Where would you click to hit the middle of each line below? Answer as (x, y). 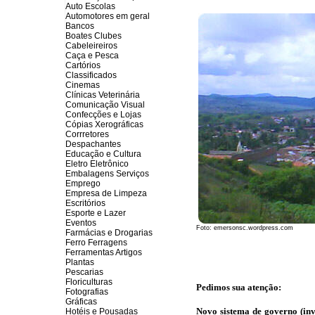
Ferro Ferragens (96, 243)
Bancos (80, 26)
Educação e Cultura (103, 154)
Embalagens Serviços (107, 174)
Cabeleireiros (91, 46)
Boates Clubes (94, 36)
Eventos (81, 223)
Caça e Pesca (92, 56)
